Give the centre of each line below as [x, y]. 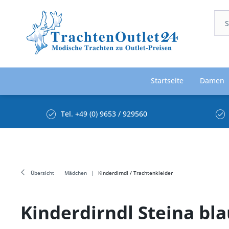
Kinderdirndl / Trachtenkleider [135, 173]
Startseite [167, 81]
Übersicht [42, 173]
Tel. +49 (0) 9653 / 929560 [104, 114]
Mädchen [76, 173]
